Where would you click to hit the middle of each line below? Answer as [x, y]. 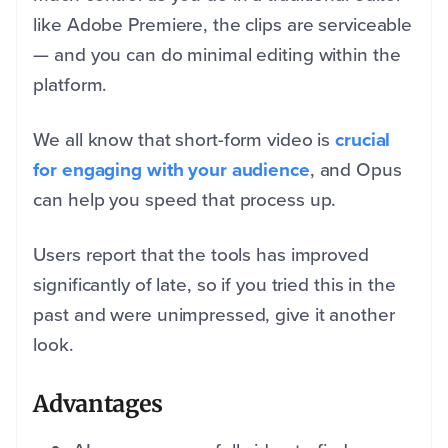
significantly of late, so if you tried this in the [214, 284]
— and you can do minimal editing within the [217, 54]
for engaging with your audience [171, 169]
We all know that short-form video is [184, 139]
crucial [363, 139]
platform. [70, 84]
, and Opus [355, 169]
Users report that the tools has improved [201, 254]
